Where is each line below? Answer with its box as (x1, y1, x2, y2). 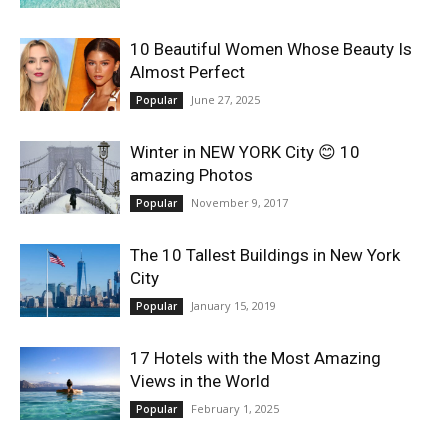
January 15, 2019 (191, 298, 276, 313)
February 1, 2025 (191, 401, 279, 416)
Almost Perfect (130, 62, 245, 82)
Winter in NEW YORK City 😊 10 (130, 142, 360, 162)
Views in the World (130, 371, 270, 391)
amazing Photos (130, 165, 253, 185)
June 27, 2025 (191, 92, 260, 107)
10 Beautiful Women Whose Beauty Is (130, 39, 412, 59)
